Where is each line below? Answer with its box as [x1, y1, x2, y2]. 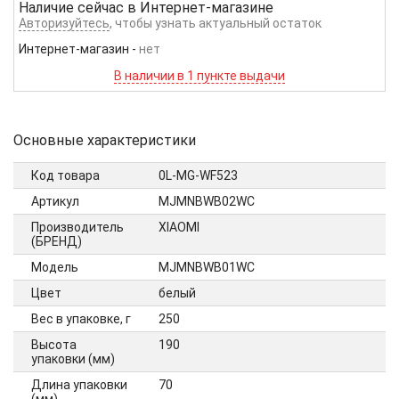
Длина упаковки [31, 378, 127, 393]
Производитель [31, 220, 124, 235]
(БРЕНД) [31, 234, 82, 249]
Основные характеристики [13, 132, 196, 150]
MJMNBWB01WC [159, 260, 255, 275]
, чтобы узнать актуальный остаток [110, 16, 322, 31]
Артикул [31, 194, 79, 209]
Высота [31, 338, 77, 353]
